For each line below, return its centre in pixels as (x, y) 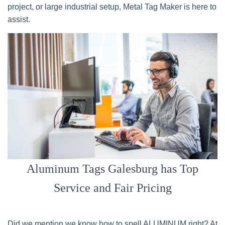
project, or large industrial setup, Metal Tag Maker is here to (112, 7)
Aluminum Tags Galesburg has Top (113, 169)
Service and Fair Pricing (113, 188)
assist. (19, 19)
